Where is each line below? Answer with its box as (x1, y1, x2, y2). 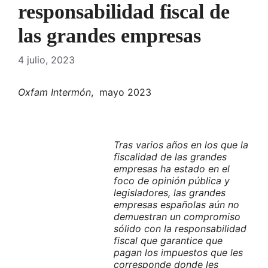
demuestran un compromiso (114, 211, 240, 223)
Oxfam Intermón (18, 86, 91, 99)
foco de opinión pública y (114, 175, 230, 187)
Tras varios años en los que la (114, 139, 248, 151)
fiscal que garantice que (114, 234, 223, 247)
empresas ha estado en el (114, 163, 230, 175)
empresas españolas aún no (114, 199, 239, 211)
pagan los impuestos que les (114, 246, 243, 259)
